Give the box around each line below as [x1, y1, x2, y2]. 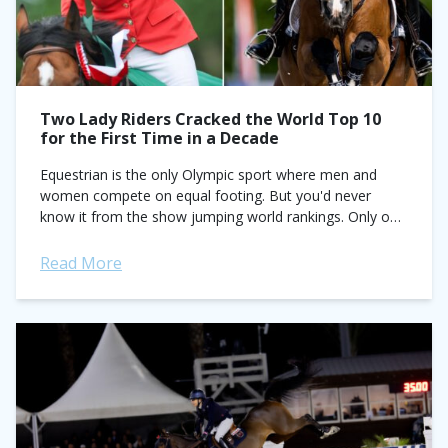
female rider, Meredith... [40, 228, 193, 247]
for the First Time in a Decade [40, 127, 279, 149]
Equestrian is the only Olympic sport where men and [40, 165, 377, 184]
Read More [40, 252, 122, 274]
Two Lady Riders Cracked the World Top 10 [40, 108, 381, 130]
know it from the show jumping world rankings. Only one [40, 207, 406, 226]
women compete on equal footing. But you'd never [40, 186, 371, 205]
